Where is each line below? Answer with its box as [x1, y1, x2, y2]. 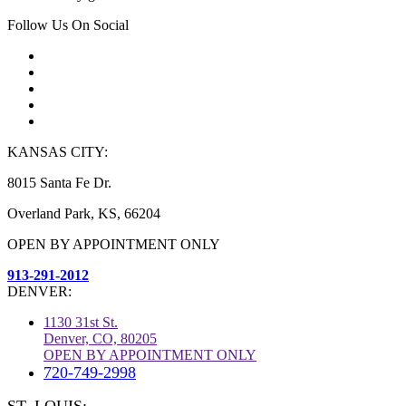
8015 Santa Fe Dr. [7, 175, 111, 191]
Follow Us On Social [7, 17, 129, 34]
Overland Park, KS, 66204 [7, 206, 160, 222]
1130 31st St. [43, 314, 118, 331]
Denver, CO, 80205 [43, 331, 157, 347]
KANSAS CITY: [7, 144, 108, 160]
